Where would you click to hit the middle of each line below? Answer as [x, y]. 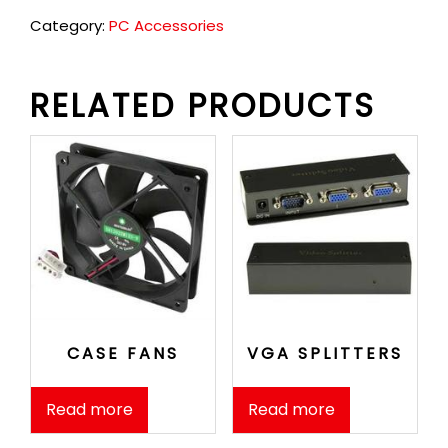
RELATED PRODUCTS [203, 105]
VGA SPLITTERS [324, 354]
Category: [69, 25]
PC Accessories [166, 25]
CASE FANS [123, 354]
